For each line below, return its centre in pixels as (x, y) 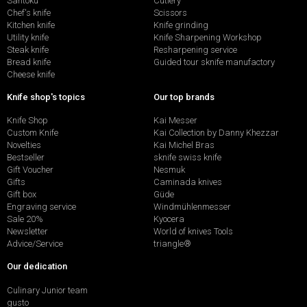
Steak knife (28, 49)
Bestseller (26, 158)
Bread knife (29, 62)
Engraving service (41, 207)
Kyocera (169, 219)
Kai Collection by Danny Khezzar (216, 133)
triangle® (172, 244)
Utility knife (28, 37)
